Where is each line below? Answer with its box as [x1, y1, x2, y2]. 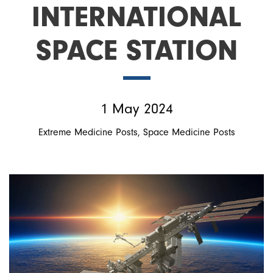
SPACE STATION [35, 33, 238, 67]
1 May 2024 [100, 100, 173, 117]
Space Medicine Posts [143, 126, 235, 138]
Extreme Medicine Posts [38, 126, 138, 138]
